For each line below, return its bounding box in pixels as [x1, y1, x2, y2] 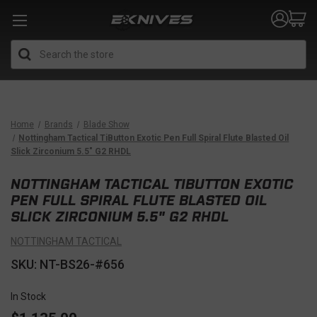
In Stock [11, 291, 46, 302]
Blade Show [83, 120, 129, 129]
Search [158, 41, 190, 53]
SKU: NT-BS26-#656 [11, 257, 125, 272]
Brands [44, 120, 73, 129]
